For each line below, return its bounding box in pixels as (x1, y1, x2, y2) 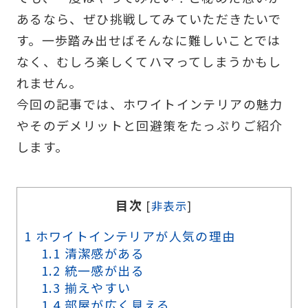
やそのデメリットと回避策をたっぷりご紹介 (16, 116, 283, 135)
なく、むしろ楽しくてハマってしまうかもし (16, 52, 282, 71)
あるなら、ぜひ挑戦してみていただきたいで (16, 10, 282, 28)
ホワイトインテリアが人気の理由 (32, 226, 236, 245)
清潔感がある (60, 243, 144, 262)
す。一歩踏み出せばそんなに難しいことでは (16, 31, 281, 49)
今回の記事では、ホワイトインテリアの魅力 (16, 95, 283, 113)
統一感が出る (60, 261, 144, 279)
